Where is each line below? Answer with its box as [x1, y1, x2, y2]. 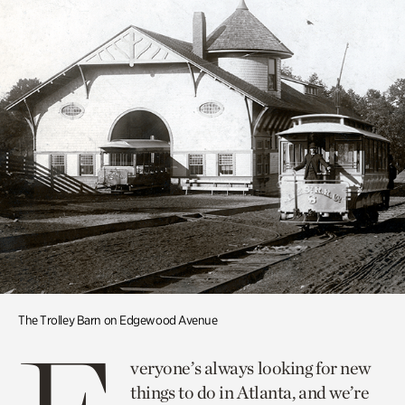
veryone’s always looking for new [130, 357, 371, 379]
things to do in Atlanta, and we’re [130, 381, 370, 403]
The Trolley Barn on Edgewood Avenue [18, 313, 218, 327]
